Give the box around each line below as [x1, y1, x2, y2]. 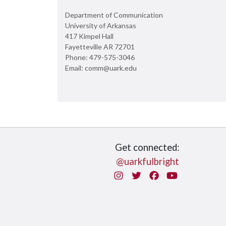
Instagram [124, 169, 166, 181]
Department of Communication [65, 11, 163, 19]
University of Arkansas [65, 21, 136, 30]
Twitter [142, 169, 174, 181]
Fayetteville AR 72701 [65, 42, 135, 51]
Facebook [159, 169, 201, 181]
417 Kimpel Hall [65, 32, 114, 40]
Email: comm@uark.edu [65, 64, 137, 72]
